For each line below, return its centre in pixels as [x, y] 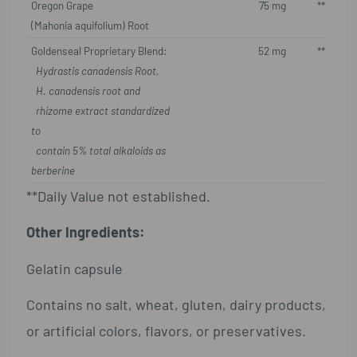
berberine [53, 170]
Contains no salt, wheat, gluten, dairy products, [177, 305]
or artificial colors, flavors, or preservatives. [167, 331]
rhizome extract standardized [101, 110]
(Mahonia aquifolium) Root [90, 25]
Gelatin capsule [75, 268]
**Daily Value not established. [119, 196]
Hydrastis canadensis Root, [96, 70]
